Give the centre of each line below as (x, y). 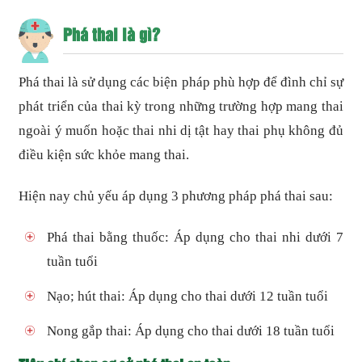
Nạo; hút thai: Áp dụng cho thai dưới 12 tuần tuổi (188, 297)
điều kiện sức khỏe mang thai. (104, 155)
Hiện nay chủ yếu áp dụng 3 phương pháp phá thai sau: (176, 196)
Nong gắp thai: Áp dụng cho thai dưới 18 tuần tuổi (191, 330)
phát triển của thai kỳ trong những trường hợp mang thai (181, 107)
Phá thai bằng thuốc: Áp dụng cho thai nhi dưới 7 (195, 238)
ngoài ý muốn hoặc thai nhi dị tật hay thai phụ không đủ (181, 131)
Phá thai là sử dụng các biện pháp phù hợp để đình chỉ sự (181, 82)
